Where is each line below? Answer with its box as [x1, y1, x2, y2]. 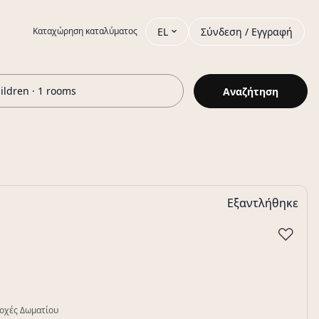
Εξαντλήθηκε [227, 195, 298, 211]
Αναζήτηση [223, 84, 278, 98]
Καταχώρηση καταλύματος [33, 25, 137, 37]
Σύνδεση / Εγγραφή [201, 24, 293, 38]
